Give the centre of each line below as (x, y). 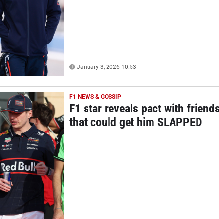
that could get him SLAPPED (136, 122)
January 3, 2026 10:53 (106, 67)
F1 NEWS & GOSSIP (95, 97)
